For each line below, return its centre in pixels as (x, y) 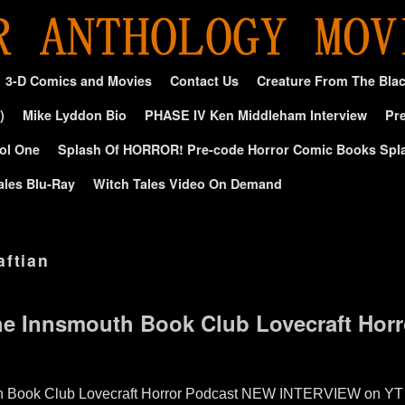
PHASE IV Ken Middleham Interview (256, 115)
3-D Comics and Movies (79, 80)
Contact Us (204, 80)
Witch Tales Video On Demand (188, 184)
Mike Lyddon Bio (75, 115)
